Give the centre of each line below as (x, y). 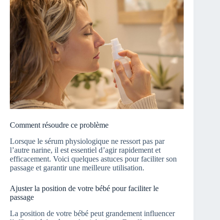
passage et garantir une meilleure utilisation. (77, 167)
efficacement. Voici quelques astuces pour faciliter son (93, 159)
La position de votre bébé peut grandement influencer (92, 213)
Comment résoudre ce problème (59, 125)
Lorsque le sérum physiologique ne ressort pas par (87, 141)
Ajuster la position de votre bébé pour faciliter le (84, 188)
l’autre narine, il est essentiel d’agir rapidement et (85, 150)
